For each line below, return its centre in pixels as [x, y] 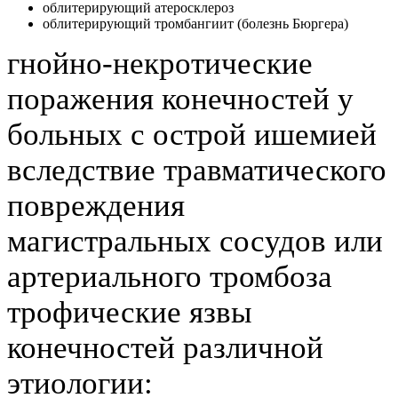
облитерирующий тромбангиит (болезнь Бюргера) [195, 23]
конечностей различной [165, 347]
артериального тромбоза [170, 276]
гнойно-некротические [160, 63]
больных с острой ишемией [192, 134]
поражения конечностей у [180, 99]
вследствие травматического [197, 170]
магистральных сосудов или [195, 241]
